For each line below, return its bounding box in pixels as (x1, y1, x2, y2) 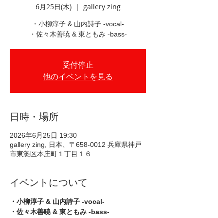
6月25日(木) (35, 2, 72, 11)
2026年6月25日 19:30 (10, 131, 77, 139)
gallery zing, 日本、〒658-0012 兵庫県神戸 (10, 141, 142, 148)
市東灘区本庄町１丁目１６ (10, 150, 91, 158)
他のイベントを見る (43, 73, 113, 81)
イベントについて (10, 177, 88, 188)
